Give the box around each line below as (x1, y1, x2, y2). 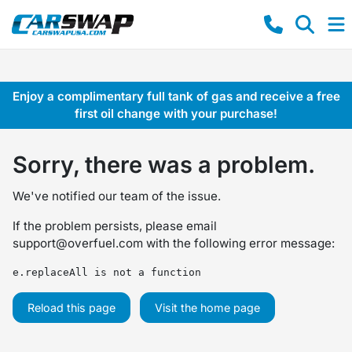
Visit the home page (155, 301, 260, 314)
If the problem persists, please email (13, 218, 217, 233)
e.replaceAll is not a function (13, 266, 201, 278)
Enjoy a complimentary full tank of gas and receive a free (12, 89, 340, 104)
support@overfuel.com (13, 236, 143, 251)
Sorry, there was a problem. (13, 151, 315, 178)
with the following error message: (143, 236, 335, 251)
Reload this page (27, 301, 115, 314)
